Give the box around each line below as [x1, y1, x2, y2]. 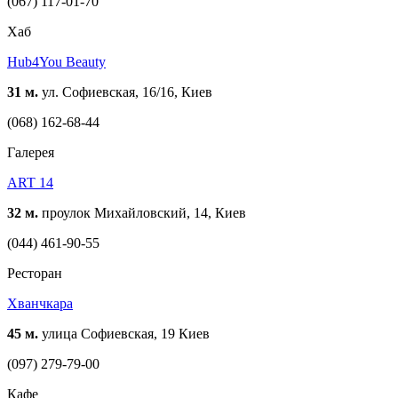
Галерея [7, 144, 54, 160]
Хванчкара [7, 295, 73, 311]
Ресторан [7, 265, 62, 281]
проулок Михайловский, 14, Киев [38, 204, 246, 220]
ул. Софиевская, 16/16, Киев [38, 84, 212, 99]
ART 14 [7, 174, 53, 190]
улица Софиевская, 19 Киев [38, 325, 210, 341]
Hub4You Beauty [7, 53, 106, 69]
